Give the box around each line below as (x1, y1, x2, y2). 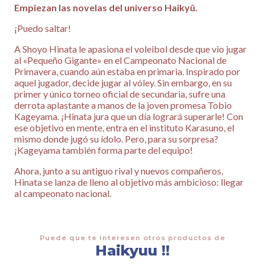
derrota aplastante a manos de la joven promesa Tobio (14, 99, 232, 111)
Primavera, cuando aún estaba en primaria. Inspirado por (14, 66, 240, 77)
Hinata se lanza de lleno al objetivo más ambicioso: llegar (14, 176, 244, 188)
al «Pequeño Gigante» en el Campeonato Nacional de (14, 54, 227, 66)
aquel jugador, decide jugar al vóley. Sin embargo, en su (14, 77, 232, 89)
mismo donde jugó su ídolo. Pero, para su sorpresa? (14, 133, 218, 145)
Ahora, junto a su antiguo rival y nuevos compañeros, (14, 165, 223, 177)
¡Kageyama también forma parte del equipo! (14, 144, 193, 156)
